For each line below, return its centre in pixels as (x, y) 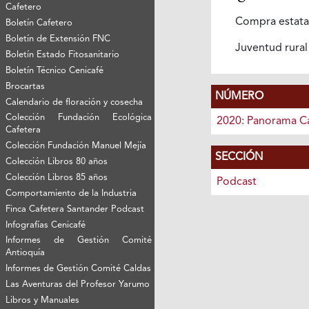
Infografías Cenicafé (46, 225)
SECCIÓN (239, 157)
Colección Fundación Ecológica (79, 117)
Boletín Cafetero (39, 23)
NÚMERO (239, 96)
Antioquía (26, 252)
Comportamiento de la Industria (71, 193)
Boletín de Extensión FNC (58, 39)
